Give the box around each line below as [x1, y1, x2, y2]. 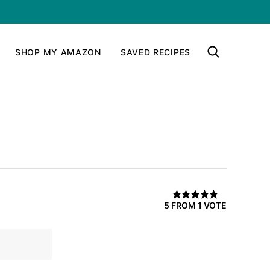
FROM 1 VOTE [169, 199, 227, 210]
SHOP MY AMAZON [15, 46, 101, 57]
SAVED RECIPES [120, 46, 190, 57]
